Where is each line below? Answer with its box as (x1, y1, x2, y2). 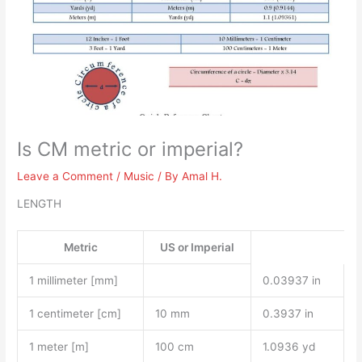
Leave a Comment (17, 169, 114, 183)
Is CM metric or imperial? (17, 137, 244, 161)
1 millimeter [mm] (28, 274, 118, 288)
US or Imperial (160, 241, 235, 255)
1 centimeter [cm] (28, 307, 121, 321)
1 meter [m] (28, 340, 89, 354)
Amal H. (182, 169, 223, 183)
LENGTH (17, 197, 62, 211)
